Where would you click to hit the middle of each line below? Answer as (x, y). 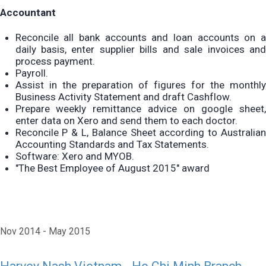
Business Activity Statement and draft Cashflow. (123, 97)
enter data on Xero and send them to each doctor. (126, 121)
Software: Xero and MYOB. (75, 156)
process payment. (55, 61)
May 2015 (69, 231)
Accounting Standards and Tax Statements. (112, 145)
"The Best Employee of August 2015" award (112, 168)
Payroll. (31, 73)
